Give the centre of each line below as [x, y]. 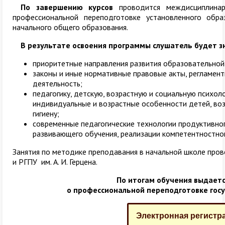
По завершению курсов [67, 7]
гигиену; [46, 114]
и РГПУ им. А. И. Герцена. [55, 162]
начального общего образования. [70, 27]
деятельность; [58, 83]
